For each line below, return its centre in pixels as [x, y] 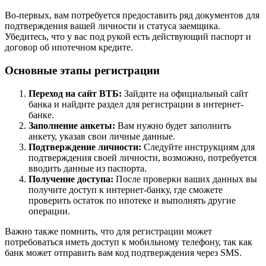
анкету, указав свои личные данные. [102, 136]
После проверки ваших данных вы [185, 179]
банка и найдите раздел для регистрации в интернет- [136, 104]
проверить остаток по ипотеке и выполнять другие [132, 200]
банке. [41, 115]
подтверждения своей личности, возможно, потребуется [142, 157]
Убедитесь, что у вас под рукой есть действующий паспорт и [128, 37]
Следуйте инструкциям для [198, 147]
